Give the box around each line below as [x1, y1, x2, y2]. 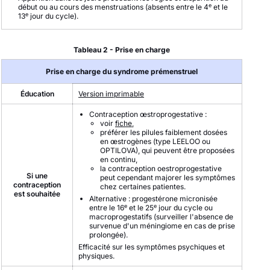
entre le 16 [89, 203, 124, 212]
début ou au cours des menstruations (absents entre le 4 [18, 2, 209, 11]
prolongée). [89, 230, 128, 239]
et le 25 [127, 203, 154, 212]
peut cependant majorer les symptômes [100, 173, 235, 182]
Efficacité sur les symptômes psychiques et [78, 242, 225, 251]
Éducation [20, 89, 54, 98]
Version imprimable [78, 89, 144, 98]
